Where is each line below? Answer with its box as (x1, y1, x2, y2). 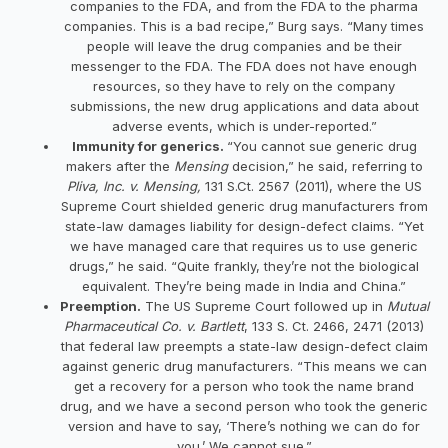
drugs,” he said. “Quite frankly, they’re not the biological (69, 257, 419, 274)
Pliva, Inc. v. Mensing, (66, 177, 205, 194)
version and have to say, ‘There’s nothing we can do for (68, 417, 420, 434)
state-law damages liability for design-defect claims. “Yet (64, 217, 424, 234)
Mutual (386, 297, 429, 314)
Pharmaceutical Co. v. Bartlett (64, 317, 244, 334)
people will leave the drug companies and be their (86, 37, 402, 54)
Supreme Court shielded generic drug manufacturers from (60, 197, 428, 214)
